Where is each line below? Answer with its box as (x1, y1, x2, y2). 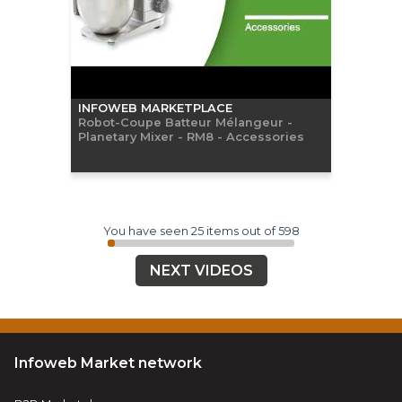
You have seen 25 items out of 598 (102, 223, 300, 238)
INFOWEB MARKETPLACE (78, 100, 232, 115)
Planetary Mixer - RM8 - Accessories (78, 128, 304, 144)
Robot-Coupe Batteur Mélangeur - (78, 114, 293, 129)
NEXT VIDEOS (149, 261, 253, 279)
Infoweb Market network (14, 354, 202, 371)
